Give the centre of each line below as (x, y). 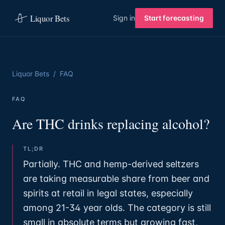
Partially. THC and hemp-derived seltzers (111, 164)
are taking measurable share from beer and (116, 179)
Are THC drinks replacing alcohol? (111, 124)
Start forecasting (174, 18)
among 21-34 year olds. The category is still (117, 208)
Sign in (124, 18)
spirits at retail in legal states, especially (108, 193)
